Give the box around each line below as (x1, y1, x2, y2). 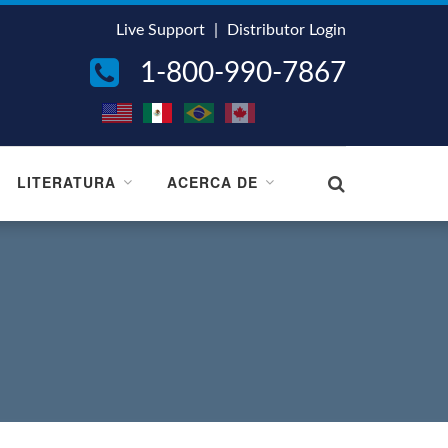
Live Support (116, 22, 205, 38)
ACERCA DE (167, 172, 258, 192)
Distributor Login (227, 22, 346, 38)
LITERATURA (17, 172, 116, 192)
